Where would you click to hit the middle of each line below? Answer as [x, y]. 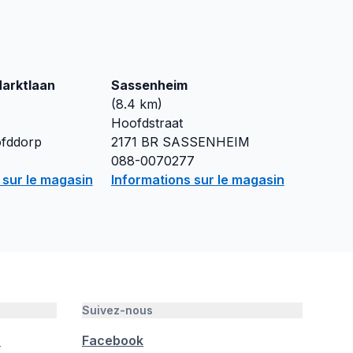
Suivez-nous [117, 310]
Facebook [113, 340]
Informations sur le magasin [197, 180]
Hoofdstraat [147, 123]
